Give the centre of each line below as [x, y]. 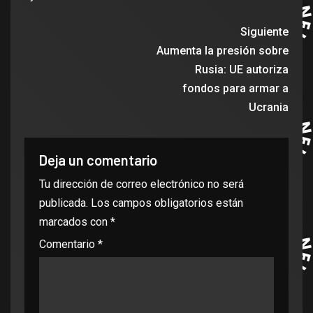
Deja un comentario [98, 160]
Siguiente [264, 32]
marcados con [75, 222]
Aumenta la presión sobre [223, 51]
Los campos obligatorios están [167, 203]
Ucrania [269, 108]
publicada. [64, 203]
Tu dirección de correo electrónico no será [141, 184]
